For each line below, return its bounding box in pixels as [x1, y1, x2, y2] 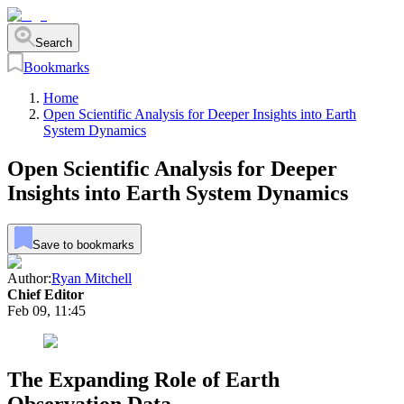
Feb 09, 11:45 [7, 302, 86, 318]
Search [34, 35, 72, 50]
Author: [7, 270, 51, 286]
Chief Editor [7, 286, 84, 302]
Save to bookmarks [32, 237, 134, 252]
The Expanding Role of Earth [7, 367, 280, 391]
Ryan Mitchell [51, 270, 132, 286]
